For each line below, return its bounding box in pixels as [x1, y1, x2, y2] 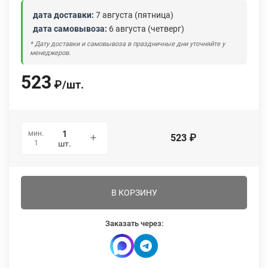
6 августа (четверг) [107, 24, 184, 33]
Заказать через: [105, 219, 163, 228]
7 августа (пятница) [94, 10, 173, 20]
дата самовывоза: [33, 24, 107, 33]
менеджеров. [30, 49, 71, 57]
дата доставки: [33, 10, 94, 20]
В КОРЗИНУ [111, 188, 157, 197]
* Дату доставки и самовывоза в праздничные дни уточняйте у [30, 40, 225, 48]
